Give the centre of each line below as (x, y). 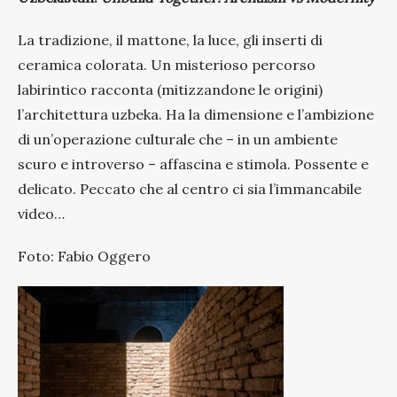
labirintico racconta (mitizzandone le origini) (170, 89)
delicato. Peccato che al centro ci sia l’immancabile (190, 188)
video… (41, 213)
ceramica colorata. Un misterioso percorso (167, 64)
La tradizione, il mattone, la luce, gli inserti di (170, 39)
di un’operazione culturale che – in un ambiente (178, 139)
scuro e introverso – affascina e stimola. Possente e (193, 163)
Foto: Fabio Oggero (84, 256)
